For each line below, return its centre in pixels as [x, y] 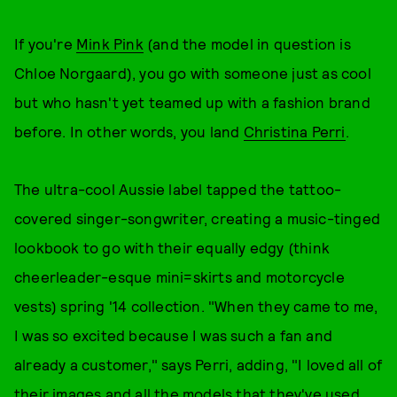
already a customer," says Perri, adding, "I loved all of [198, 364]
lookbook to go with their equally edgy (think [172, 247]
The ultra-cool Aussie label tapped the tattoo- [178, 189]
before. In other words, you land [129, 131]
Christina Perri [294, 131]
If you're [45, 43]
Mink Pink [110, 43]
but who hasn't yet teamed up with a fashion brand [192, 102]
